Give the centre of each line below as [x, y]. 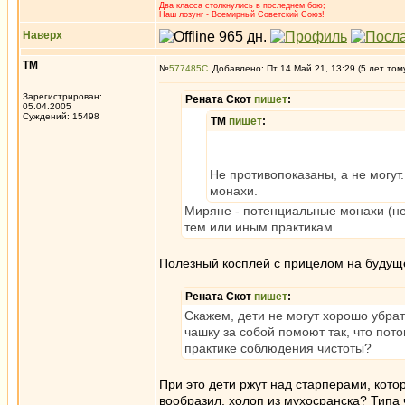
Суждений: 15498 [61, 116]
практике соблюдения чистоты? [278, 348]
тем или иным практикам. [260, 227]
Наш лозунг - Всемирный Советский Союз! [242, 14]
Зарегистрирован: [62, 96]
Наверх [42, 35]
